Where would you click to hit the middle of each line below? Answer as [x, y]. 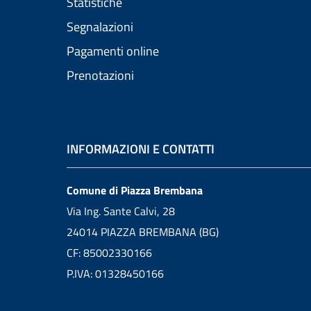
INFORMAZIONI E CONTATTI [141, 149]
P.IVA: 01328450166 [115, 274]
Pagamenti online [113, 51]
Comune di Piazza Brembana [135, 191]
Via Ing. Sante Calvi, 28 [121, 211]
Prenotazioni [100, 76]
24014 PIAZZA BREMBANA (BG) [143, 232]
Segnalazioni [100, 27]
